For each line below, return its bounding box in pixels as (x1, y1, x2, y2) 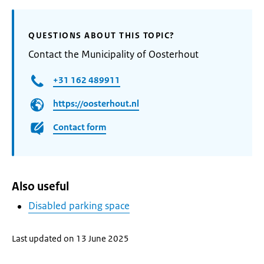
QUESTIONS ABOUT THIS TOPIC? (28, 30, 175, 41)
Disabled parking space (28, 199, 130, 212)
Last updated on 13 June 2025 (12, 233, 129, 244)
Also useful (12, 179, 69, 194)
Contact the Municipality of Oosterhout (28, 48, 199, 61)
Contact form (53, 121, 106, 133)
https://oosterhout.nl (53, 98, 139, 110)
